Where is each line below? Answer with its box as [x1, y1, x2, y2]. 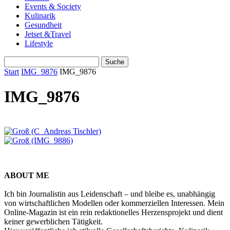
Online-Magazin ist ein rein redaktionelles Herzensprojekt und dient [4, 207, 223, 217]
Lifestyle [25, 39, 53, 48]
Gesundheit [25, 21, 62, 29]
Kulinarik [25, 11, 55, 20]
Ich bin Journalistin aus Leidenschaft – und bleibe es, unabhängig [4, 189, 215, 198]
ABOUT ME [4, 170, 49, 180]
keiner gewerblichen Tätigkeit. [4, 217, 103, 226]
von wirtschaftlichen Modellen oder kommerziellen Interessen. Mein [4, 198, 224, 207]
